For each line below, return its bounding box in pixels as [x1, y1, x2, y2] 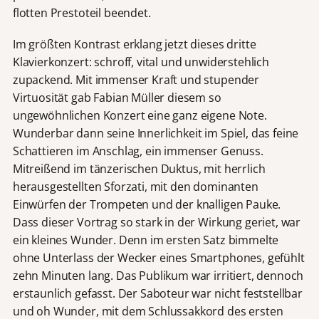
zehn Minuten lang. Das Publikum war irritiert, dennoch [12, 267, 304, 283]
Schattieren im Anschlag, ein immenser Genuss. [12, 142, 263, 159]
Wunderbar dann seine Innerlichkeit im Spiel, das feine [12, 125, 299, 141]
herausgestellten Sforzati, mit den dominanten [12, 178, 258, 194]
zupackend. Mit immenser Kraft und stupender [12, 71, 260, 88]
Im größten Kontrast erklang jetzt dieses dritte [12, 36, 256, 52]
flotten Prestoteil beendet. [12, 4, 151, 21]
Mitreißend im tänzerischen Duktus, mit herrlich [12, 160, 266, 177]
